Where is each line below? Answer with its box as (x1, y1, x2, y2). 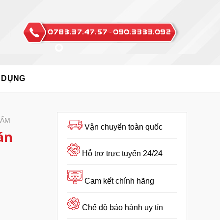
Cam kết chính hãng (84, 177, 154, 185)
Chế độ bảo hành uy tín (82, 203, 163, 212)
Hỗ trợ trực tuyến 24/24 (82, 149, 163, 158)
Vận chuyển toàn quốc (84, 123, 163, 131)
